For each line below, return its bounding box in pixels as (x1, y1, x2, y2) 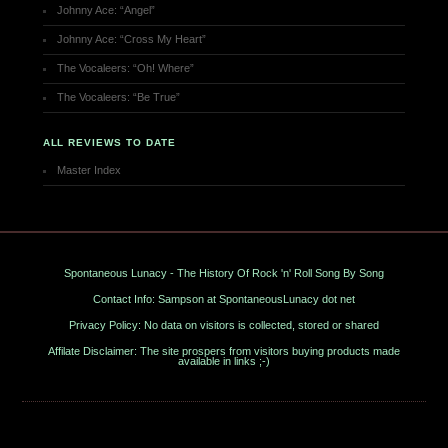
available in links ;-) (178, 355, 270, 368)
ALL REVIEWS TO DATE (42, 137, 177, 149)
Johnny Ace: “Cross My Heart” (57, 33, 207, 46)
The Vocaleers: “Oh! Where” (57, 62, 195, 75)
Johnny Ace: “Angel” (57, 4, 156, 17)
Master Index (57, 164, 122, 177)
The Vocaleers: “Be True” (57, 91, 181, 104)
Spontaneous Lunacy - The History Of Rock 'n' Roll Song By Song (64, 267, 384, 280)
